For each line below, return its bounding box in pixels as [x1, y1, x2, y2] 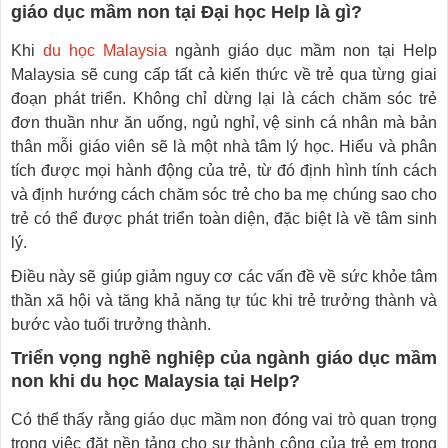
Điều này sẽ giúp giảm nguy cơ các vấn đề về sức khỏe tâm [11, 267, 437, 285]
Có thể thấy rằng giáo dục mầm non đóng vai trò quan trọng [11, 410, 437, 428]
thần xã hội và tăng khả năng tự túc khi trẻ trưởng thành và [11, 291, 437, 309]
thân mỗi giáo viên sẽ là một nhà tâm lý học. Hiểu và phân [11, 137, 437, 155]
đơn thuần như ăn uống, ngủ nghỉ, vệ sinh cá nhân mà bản [11, 113, 437, 131]
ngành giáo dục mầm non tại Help [166, 41, 438, 59]
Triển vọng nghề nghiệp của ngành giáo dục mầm [11, 347, 437, 368]
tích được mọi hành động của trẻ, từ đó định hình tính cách [11, 161, 437, 179]
